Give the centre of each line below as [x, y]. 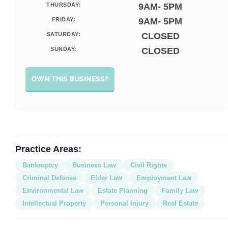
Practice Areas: [48, 149]
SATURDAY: [64, 34]
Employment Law [164, 178]
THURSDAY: [64, 5]
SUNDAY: [64, 49]
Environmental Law [53, 190]
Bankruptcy [40, 165]
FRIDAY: [64, 19]
